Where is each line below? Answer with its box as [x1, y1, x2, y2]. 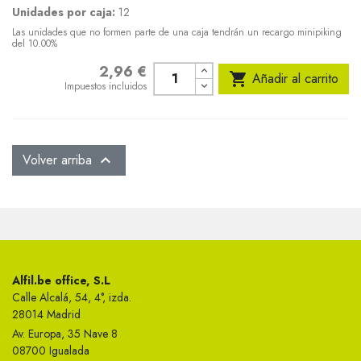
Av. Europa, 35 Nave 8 [12, 325, 118, 342]
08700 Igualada [12, 342, 89, 359]
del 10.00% [12, 35, 57, 51]
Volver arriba [23, 150, 96, 169]
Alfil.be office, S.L [12, 272, 110, 288]
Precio [64, 63, 95, 80]
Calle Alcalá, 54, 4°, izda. [12, 288, 131, 305]
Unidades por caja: [12, 4, 115, 21]
